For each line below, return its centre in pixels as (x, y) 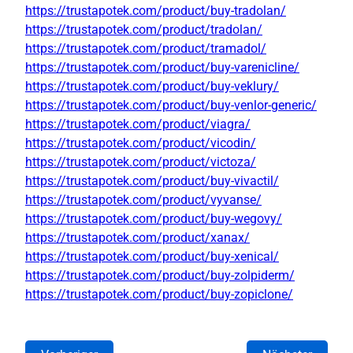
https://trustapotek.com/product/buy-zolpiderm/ (160, 276)
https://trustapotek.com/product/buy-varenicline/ (162, 68)
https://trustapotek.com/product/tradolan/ (144, 30)
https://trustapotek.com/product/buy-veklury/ (152, 87)
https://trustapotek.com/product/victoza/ (141, 162)
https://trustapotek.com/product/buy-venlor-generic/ (171, 106)
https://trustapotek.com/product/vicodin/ (141, 143)
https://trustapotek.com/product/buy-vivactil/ (152, 181)
